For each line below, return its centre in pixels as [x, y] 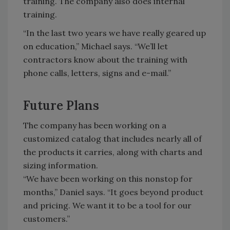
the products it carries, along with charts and [113, 152]
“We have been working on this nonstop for [108, 179]
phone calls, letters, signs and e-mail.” [97, 73]
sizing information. [61, 165]
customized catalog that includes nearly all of [112, 139]
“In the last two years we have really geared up [114, 33]
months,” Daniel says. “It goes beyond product [113, 192]
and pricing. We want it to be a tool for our [107, 205]
